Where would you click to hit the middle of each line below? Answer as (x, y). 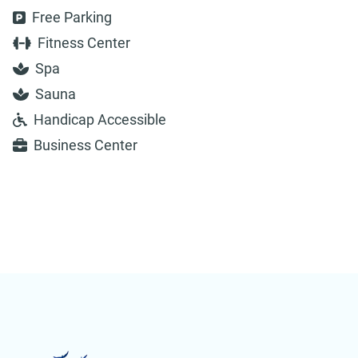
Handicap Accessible (100, 120)
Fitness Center (84, 43)
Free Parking (72, 18)
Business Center (86, 145)
